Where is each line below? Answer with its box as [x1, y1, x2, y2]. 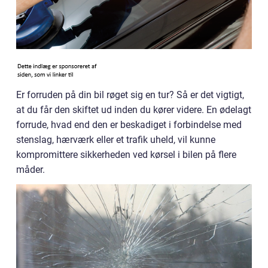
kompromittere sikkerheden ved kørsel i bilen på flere [16, 149, 236, 160]
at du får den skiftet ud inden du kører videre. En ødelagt [16, 104, 251, 115]
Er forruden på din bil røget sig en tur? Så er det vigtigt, [16, 89, 244, 100]
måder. [16, 164, 45, 175]
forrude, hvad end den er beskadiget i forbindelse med [16, 119, 242, 130]
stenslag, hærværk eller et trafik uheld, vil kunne [16, 134, 215, 145]
